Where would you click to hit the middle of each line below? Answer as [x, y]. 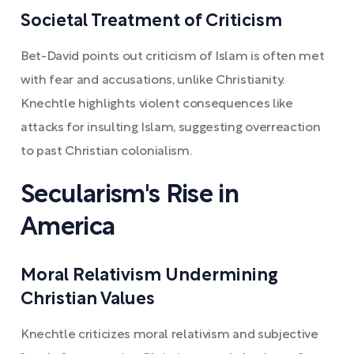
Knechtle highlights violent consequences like [157, 104]
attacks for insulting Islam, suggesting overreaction [171, 128]
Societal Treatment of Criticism [151, 21]
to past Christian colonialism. [106, 151]
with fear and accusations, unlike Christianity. [153, 80]
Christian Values [88, 299]
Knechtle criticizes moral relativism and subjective [169, 335]
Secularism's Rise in [130, 195]
